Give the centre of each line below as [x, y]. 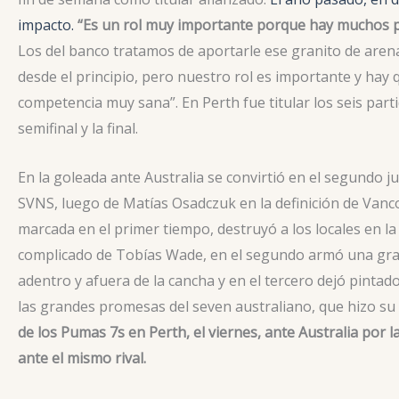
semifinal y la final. [78, 129]
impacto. [48, 25]
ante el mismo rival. [82, 358]
